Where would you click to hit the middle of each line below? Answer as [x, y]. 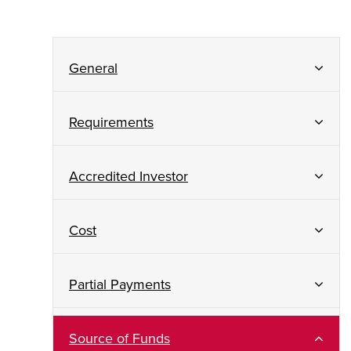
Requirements [111, 122]
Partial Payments [120, 284]
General [93, 68]
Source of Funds [119, 338]
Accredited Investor [128, 176]
